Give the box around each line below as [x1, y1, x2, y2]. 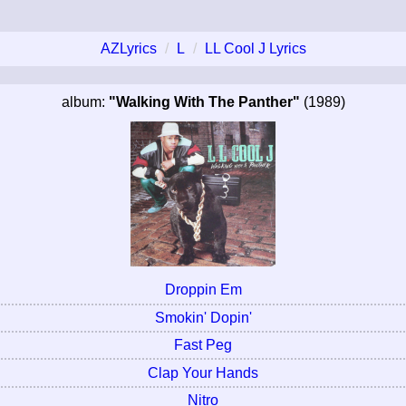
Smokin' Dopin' [154, 309, 252, 325]
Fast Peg [174, 337, 232, 353]
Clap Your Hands [148, 364, 258, 381]
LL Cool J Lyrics [204, 40, 306, 56]
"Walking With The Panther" [108, 93, 300, 110]
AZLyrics [100, 40, 157, 56]
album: [61, 93, 109, 110]
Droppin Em [164, 282, 242, 298]
